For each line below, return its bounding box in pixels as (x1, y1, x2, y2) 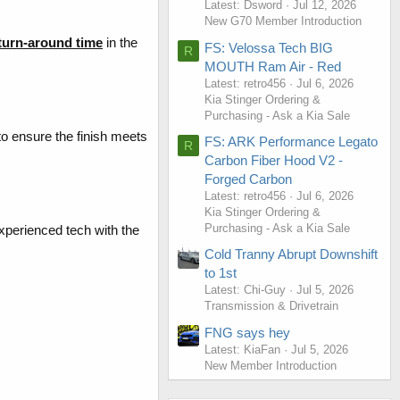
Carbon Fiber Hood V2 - (204, 152, 343, 168)
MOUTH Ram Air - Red (204, 58, 341, 74)
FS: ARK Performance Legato (204, 133, 378, 149)
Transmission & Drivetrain (204, 299, 338, 313)
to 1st (204, 265, 237, 281)
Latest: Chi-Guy (204, 283, 286, 297)
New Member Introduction (204, 358, 337, 372)
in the (103, 35, 137, 51)
